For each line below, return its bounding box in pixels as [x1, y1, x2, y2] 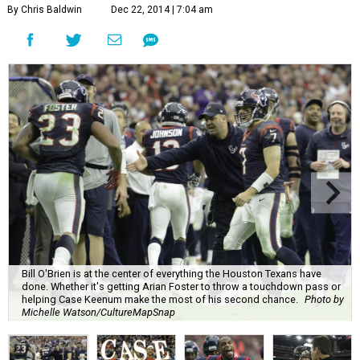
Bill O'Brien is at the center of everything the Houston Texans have [22, 268, 321, 280]
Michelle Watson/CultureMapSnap [22, 306, 175, 319]
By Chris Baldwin [7, 4, 82, 16]
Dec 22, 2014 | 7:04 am [111, 4, 213, 16]
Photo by [305, 293, 344, 306]
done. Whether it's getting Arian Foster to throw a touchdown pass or [22, 280, 341, 293]
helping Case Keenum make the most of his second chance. [22, 293, 298, 306]
